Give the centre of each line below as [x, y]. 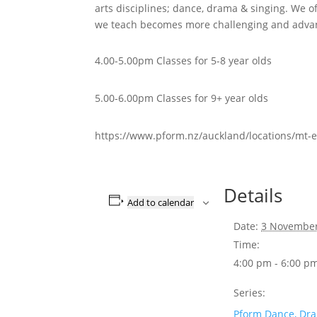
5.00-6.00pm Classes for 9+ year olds [182, 98]
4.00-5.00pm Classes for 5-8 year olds [184, 60]
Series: [250, 293]
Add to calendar [161, 202]
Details [253, 195]
